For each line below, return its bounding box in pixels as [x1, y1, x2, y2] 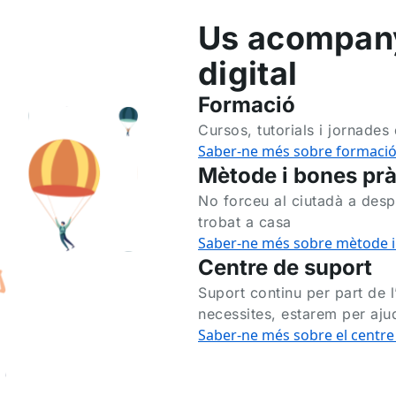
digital [198, 53, 298, 93]
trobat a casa [198, 212, 292, 231]
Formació [198, 91, 295, 118]
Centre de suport [198, 254, 372, 280]
